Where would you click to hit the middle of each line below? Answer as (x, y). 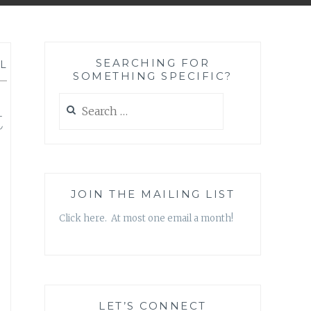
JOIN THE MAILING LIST (153, 194)
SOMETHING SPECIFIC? (153, 76)
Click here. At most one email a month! (146, 219)
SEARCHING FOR (153, 63)
